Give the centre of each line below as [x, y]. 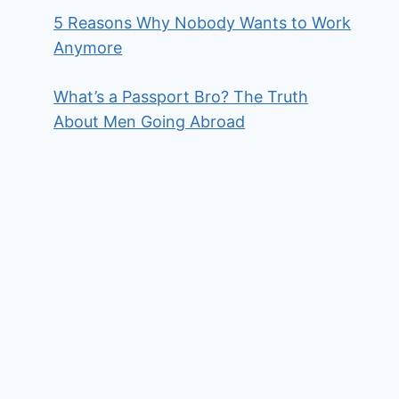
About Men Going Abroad [150, 122]
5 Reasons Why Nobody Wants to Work [203, 23]
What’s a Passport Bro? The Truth [181, 97]
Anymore [88, 48]
